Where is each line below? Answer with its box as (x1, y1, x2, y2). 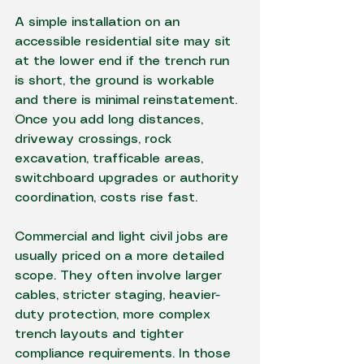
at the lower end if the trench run (15, 55, 233, 67)
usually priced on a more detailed (15, 250, 228, 262)
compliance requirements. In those (15, 348, 235, 360)
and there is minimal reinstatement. (15, 94, 241, 106)
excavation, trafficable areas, (15, 153, 207, 165)
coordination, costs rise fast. (15, 192, 197, 204)
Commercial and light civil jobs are (15, 231, 232, 243)
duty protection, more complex (15, 309, 214, 321)
